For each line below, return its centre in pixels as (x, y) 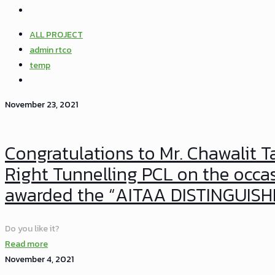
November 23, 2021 (41, 105)
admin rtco (51, 50)
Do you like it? (32, 228)
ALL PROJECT (56, 35)
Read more (26, 244)
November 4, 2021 (39, 259)
